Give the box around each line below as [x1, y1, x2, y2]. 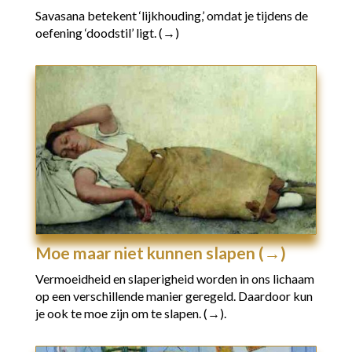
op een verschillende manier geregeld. [35, 288, 238, 304]
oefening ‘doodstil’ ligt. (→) [35, 25, 179, 41]
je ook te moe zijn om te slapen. [35, 306, 201, 321]
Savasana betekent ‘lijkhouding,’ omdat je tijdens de [35, 8, 308, 24]
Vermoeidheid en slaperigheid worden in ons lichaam [35, 271, 314, 287]
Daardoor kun [237, 288, 313, 304]
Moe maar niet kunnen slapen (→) [35, 243, 286, 263]
